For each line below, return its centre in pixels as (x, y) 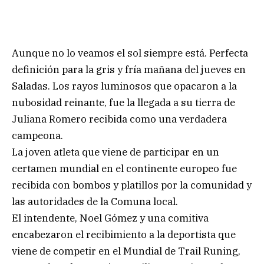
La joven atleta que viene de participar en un (115, 152)
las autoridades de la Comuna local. (95, 201)
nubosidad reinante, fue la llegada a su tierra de (123, 102)
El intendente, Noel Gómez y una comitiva (110, 218)
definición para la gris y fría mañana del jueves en (129, 69)
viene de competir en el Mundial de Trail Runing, (126, 251)
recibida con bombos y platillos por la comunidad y (132, 185)
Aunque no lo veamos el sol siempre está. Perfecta (130, 53)
